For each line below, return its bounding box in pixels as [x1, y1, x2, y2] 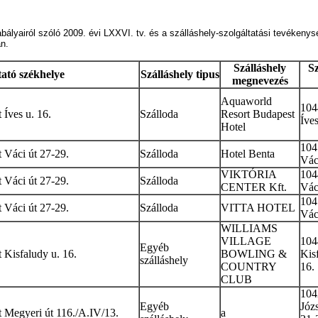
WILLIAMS [221, 222, 278, 234]
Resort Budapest [221, 108, 295, 120]
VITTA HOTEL [221, 202, 295, 214]
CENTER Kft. [221, 181, 287, 193]
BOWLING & [221, 248, 287, 260]
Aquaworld [221, 95, 272, 107]
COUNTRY [221, 261, 277, 273]
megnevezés [231, 75, 288, 87]
